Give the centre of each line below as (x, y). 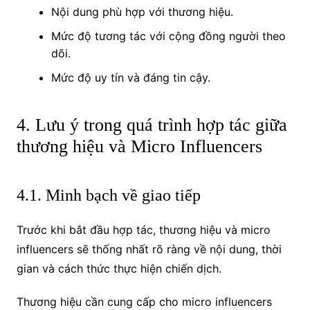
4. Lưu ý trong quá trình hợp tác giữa (152, 125)
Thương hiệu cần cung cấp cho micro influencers (144, 301)
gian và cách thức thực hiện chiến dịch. (119, 268)
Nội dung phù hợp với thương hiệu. (142, 11)
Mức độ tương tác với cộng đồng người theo (168, 36)
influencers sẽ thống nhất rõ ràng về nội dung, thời (149, 249)
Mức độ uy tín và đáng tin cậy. (130, 77)
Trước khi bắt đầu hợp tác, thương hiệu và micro (143, 229)
